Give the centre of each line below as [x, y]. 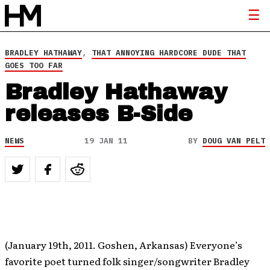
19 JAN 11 [106, 141]
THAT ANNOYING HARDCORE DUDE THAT [169, 53]
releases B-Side [99, 114]
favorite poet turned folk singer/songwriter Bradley [127, 261]
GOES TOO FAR [34, 65]
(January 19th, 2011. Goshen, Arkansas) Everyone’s [124, 245]
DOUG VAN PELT [234, 141]
